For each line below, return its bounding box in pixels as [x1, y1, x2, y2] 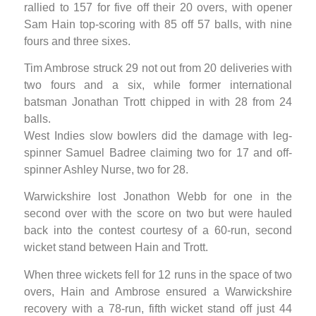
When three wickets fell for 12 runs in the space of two [24, 268, 292, 281]
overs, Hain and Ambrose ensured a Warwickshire [24, 285, 292, 298]
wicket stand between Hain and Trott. [24, 241, 208, 254]
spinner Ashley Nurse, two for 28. [24, 164, 188, 176]
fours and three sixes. [24, 35, 130, 47]
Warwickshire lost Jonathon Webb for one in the [24, 190, 292, 203]
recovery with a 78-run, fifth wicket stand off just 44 [24, 302, 292, 315]
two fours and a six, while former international [24, 79, 292, 92]
